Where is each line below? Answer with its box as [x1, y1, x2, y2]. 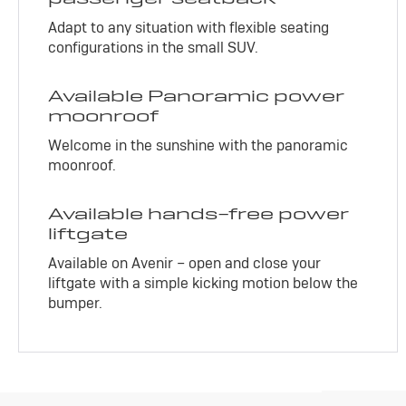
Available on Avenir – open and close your [48, 253, 322, 273]
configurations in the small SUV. [48, 37, 259, 57]
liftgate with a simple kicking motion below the [48, 273, 359, 293]
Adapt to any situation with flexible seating [48, 17, 330, 37]
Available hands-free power [48, 202, 350, 224]
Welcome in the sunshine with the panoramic [48, 135, 349, 155]
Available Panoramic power [48, 84, 345, 106]
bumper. [48, 293, 103, 313]
